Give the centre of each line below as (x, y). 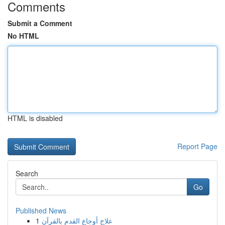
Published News (41, 210)
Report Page (197, 146)
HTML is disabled (35, 118)
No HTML (23, 36)
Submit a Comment (40, 23)
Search (27, 173)
